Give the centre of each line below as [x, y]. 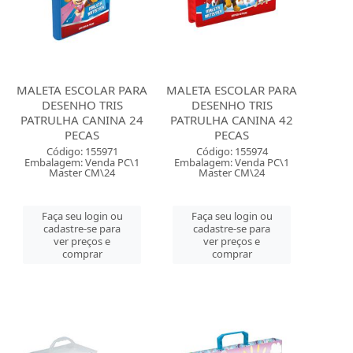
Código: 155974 [232, 151]
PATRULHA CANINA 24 [82, 120]
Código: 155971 [82, 151]
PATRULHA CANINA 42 [232, 120]
